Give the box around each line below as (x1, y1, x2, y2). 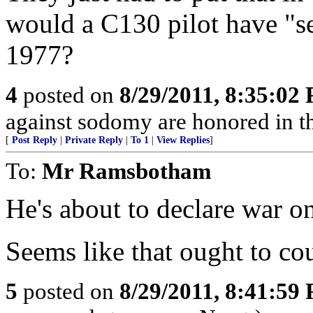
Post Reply (12, 135, 57, 145)
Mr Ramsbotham (42, 158, 211, 184)
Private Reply (65, 135, 123, 145)
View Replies (156, 135, 210, 145)
